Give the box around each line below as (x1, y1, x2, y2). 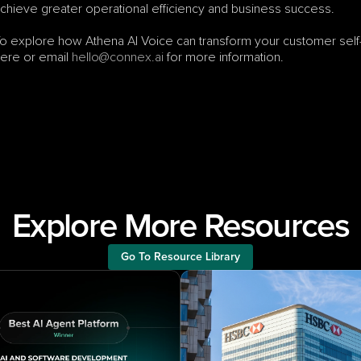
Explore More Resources (11, 210, 350, 244)
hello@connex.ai (72, 49, 164, 65)
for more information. (164, 49, 284, 65)
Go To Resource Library (121, 251, 240, 263)
